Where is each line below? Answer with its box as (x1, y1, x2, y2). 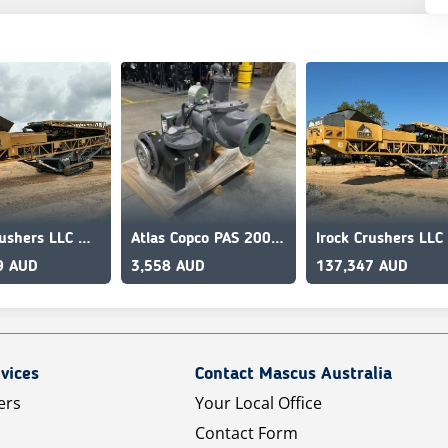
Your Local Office (195, 392, 322, 414)
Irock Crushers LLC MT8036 (78, 231, 91, 247)
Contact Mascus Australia (195, 365, 392, 383)
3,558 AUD (131, 259, 205, 275)
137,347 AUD (316, 259, 408, 275)
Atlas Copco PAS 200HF (271, 231, 284, 247)
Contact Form (195, 422, 298, 444)
